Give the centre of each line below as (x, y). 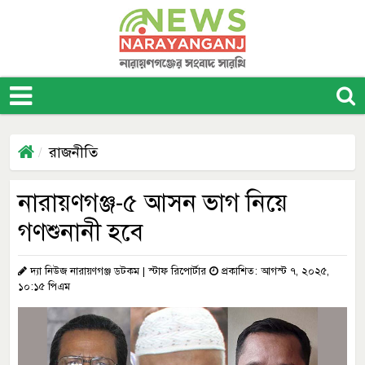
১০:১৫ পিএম (44, 287)
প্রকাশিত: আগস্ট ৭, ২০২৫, (274, 271)
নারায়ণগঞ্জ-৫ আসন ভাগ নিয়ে (153, 203)
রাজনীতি (73, 152)
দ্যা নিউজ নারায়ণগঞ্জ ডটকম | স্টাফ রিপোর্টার (118, 271)
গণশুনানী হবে (81, 232)
